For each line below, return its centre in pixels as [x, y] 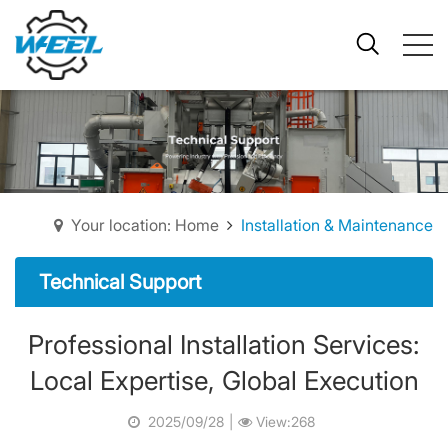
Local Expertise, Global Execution [224, 380]
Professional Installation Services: [224, 344]
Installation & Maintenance [337, 225]
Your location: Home [145, 225]
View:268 [283, 421]
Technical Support [120, 282]
